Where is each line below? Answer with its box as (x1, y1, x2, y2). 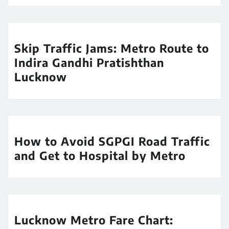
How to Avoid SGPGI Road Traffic (14, 134, 210, 149)
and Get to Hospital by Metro (14, 148, 186, 163)
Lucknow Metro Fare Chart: (14, 213, 173, 227)
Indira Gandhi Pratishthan (14, 55, 164, 70)
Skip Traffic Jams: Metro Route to (14, 41, 209, 56)
